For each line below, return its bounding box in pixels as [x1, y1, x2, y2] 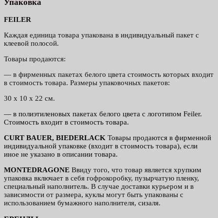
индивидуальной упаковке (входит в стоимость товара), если [4, 142, 198, 150]
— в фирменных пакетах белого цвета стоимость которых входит [4, 71, 214, 78]
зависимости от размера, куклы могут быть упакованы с [4, 191, 183, 199]
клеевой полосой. [4, 39, 59, 47]
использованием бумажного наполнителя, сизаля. [4, 199, 161, 207]
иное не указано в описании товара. [4, 150, 118, 158]
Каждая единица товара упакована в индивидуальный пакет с [4, 31, 199, 39]
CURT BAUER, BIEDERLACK [4, 134, 106, 142]
